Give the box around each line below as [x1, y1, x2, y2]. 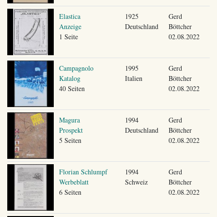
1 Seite [59, 31, 78, 41]
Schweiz [124, 177, 148, 186]
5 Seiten [59, 135, 81, 145]
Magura [59, 115, 80, 124]
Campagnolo [59, 63, 93, 73]
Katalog [59, 73, 80, 83]
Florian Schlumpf [59, 167, 108, 176]
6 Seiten [59, 187, 81, 197]
